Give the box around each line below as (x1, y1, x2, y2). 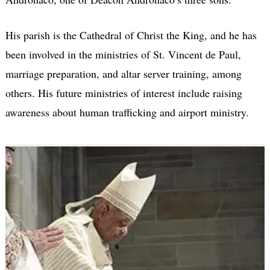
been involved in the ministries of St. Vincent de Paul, (5, 47, 241, 62)
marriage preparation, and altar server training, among (5, 66, 242, 81)
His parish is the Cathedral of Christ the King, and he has (5, 28, 257, 43)
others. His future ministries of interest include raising (5, 86, 242, 101)
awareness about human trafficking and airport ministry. (5, 105, 249, 120)
